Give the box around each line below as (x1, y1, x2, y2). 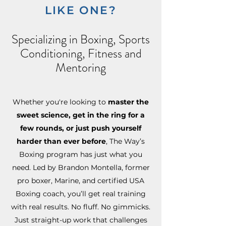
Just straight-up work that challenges (14, 215, 147, 224)
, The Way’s (106, 137, 145, 146)
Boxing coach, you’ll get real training (16, 189, 146, 198)
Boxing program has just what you (19, 150, 142, 159)
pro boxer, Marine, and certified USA (17, 176, 144, 185)
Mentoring (55, 59, 106, 76)
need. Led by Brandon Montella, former (12, 163, 150, 172)
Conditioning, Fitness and (20, 45, 142, 62)
